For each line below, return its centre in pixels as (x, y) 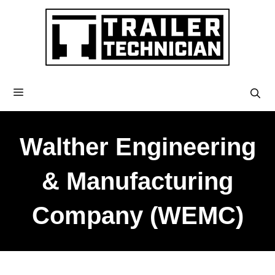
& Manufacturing (137, 181)
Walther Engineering (137, 147)
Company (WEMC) (137, 215)
